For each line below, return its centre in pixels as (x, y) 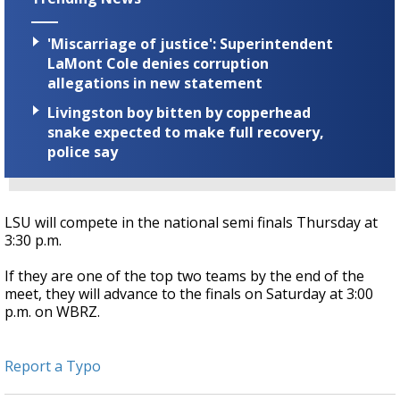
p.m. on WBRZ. (52, 311)
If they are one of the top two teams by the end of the (184, 275)
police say (83, 151)
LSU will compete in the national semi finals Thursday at (191, 222)
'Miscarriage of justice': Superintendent (190, 43)
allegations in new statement (155, 83)
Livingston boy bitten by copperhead (179, 112)
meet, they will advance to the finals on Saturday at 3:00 (189, 293)
